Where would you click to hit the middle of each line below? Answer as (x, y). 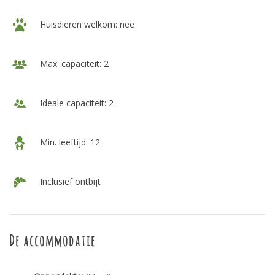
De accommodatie (52, 241)
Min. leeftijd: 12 (69, 142)
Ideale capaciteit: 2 (76, 103)
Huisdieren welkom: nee (86, 24)
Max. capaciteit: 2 (73, 63)
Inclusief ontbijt (69, 181)
